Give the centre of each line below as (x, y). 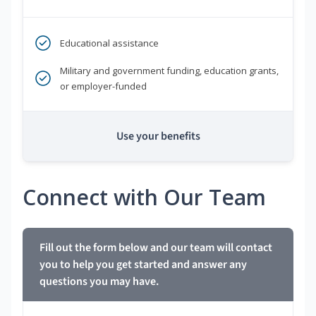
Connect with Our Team (144, 197)
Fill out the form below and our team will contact (156, 248)
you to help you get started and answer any (143, 265)
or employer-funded (103, 86)
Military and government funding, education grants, (169, 71)
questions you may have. (99, 282)
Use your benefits (158, 136)
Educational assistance (109, 43)
